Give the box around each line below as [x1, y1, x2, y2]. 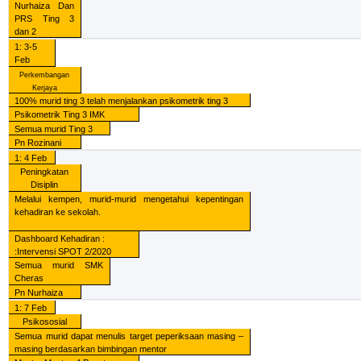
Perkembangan [19, 70, 70, 79]
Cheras [15, 273, 44, 284]
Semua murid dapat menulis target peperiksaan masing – [15, 330, 244, 341]
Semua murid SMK [15, 260, 104, 271]
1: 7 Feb [15, 303, 48, 313]
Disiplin [31, 180, 59, 190]
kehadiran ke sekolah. [15, 206, 102, 217]
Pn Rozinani [15, 137, 62, 147]
